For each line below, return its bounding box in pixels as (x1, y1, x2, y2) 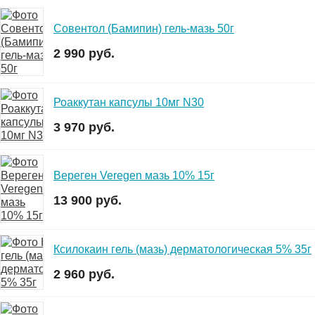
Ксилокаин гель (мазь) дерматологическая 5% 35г (53, 243, 311, 255)
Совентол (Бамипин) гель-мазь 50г (53, 22, 234, 35)
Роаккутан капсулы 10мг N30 (53, 96, 204, 108)
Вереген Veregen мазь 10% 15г (53, 169, 214, 182)
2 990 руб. (53, 46, 115, 61)
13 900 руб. (53, 193, 122, 208)
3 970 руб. (53, 120, 115, 134)
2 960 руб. (53, 266, 115, 281)
